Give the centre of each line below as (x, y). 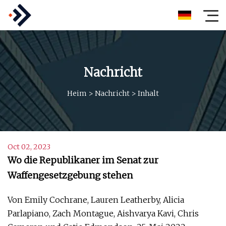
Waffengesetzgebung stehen (70, 175)
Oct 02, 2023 (29, 147)
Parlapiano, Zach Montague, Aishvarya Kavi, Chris (103, 213)
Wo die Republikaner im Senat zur (83, 160)
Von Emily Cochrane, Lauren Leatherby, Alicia (96, 200)
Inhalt (148, 93)
